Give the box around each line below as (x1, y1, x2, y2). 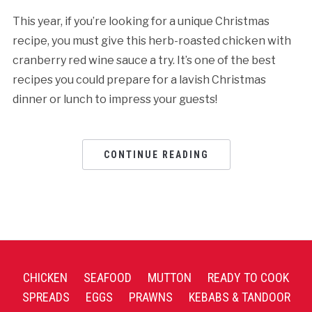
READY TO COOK (208, 270, 289, 285)
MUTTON (148, 270, 192, 285)
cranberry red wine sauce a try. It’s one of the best (12, 53, 276, 67)
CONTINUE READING (103, 148, 209, 160)
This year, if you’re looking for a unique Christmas (12, 14, 270, 28)
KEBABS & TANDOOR (188, 289, 290, 304)
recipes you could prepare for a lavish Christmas (12, 72, 266, 86)
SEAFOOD (84, 270, 132, 285)
